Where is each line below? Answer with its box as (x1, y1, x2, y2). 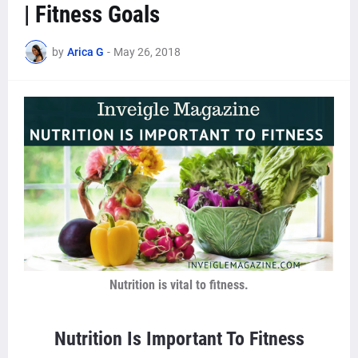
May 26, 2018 (113, 45, 181, 58)
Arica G (67, 45, 104, 58)
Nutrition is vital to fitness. (109, 277, 249, 293)
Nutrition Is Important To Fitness (54, 328, 304, 351)
